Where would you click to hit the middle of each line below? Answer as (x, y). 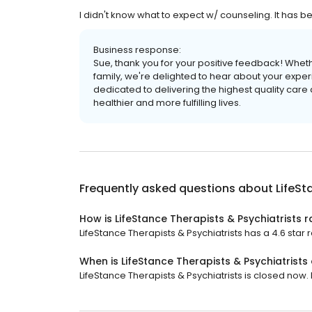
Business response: (137, 50)
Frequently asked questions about (178, 188)
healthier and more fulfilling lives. (167, 103)
